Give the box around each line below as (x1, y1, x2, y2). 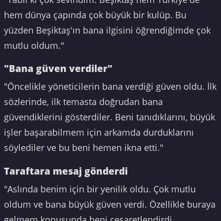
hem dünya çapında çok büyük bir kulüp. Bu (4, 8, 186, 21)
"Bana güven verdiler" (4, 61, 112, 75)
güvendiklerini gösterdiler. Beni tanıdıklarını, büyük (4, 111, 215, 123)
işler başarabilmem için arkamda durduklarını (4, 126, 194, 139)
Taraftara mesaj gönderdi (4, 164, 128, 178)
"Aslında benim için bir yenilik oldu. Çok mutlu (4, 183, 196, 195)
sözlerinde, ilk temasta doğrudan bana (4, 96, 163, 108)
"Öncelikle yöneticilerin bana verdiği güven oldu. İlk (4, 80, 217, 93)
